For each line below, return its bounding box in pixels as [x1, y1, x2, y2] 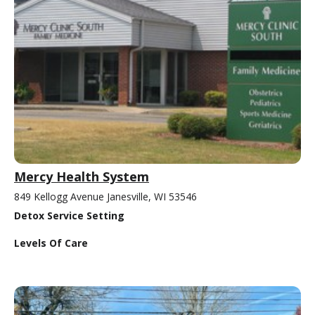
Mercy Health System [14, 167, 149, 185]
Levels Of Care [14, 236, 88, 250]
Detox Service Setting [14, 208, 124, 222]
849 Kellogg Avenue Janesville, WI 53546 [14, 189, 197, 203]
